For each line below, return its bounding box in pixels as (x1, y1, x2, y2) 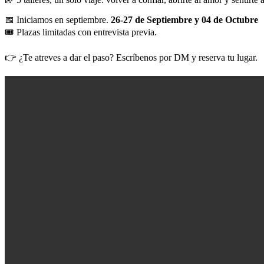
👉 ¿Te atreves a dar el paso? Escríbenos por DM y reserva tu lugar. (5, 52, 258, 63)
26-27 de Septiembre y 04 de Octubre (111, 15, 258, 25)
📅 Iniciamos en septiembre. (5, 15, 111, 25)
